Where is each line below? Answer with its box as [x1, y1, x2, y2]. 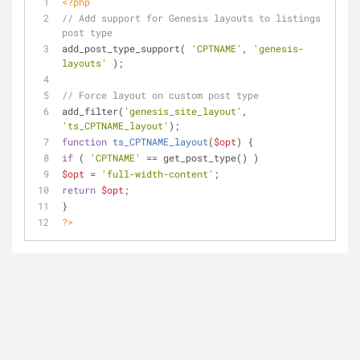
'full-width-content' [101, 167, 214, 180]
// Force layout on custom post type [62, 88, 259, 101]
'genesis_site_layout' [124, 104, 242, 117]
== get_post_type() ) [141, 151, 259, 164]
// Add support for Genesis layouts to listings [62, 11, 321, 24]
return [62, 183, 96, 196]
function [62, 135, 107, 148]
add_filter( [62, 104, 124, 117]
